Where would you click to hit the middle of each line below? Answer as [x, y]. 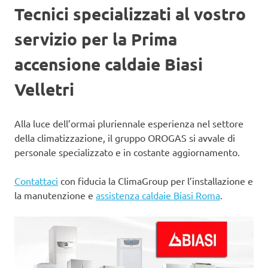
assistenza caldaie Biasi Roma [158, 195]
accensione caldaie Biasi [109, 64]
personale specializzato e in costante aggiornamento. [127, 152]
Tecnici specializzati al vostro [130, 13]
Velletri [44, 89]
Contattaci [36, 181]
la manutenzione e [55, 195]
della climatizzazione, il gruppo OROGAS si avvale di [125, 138]
